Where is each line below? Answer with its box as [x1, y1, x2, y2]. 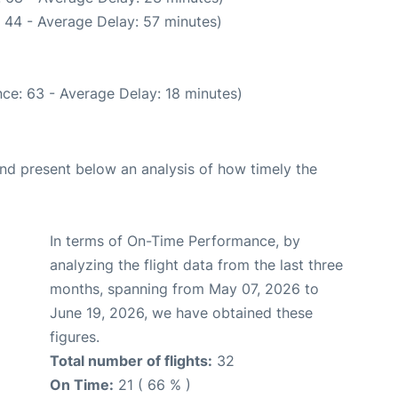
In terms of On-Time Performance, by [50, 231, 300, 250]
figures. [50, 327, 99, 346]
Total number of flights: [50, 351, 212, 370]
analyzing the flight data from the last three [50, 255, 343, 274]
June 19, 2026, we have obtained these [50, 303, 313, 322]
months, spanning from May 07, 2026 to [50, 279, 319, 298]
